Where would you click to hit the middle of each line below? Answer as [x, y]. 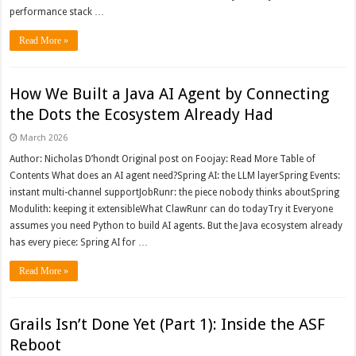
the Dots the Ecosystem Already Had [142, 115]
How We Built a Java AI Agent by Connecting [170, 94]
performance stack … [57, 12]
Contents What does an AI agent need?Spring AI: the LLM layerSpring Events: [175, 176]
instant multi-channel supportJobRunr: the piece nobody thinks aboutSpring [175, 193]
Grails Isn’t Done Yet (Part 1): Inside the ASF [168, 325]
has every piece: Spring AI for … [79, 243]
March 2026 [44, 138]
